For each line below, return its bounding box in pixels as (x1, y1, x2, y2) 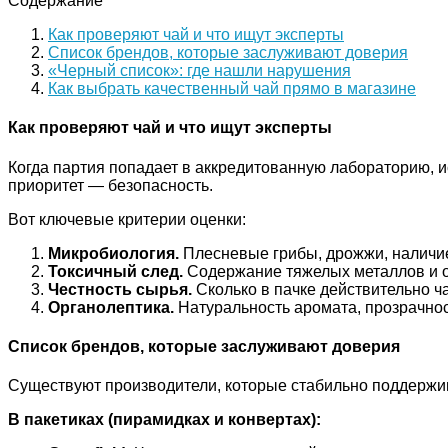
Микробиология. (48, 244, 179, 262)
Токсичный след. (48, 262, 183, 280)
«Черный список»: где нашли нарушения (48, 62, 351, 80)
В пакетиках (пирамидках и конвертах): (8, 411, 321, 429)
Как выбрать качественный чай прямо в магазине (48, 80, 416, 98)
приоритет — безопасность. (8, 176, 213, 194)
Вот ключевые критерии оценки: (8, 210, 246, 228)
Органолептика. (48, 298, 174, 316)
